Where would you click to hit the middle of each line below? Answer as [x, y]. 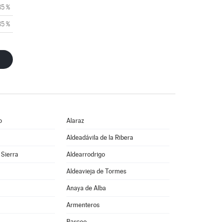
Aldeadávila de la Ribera [100, 138]
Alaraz [75, 121]
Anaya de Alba [86, 188]
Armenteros [83, 205]
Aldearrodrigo [85, 154]
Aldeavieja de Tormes [96, 171]
